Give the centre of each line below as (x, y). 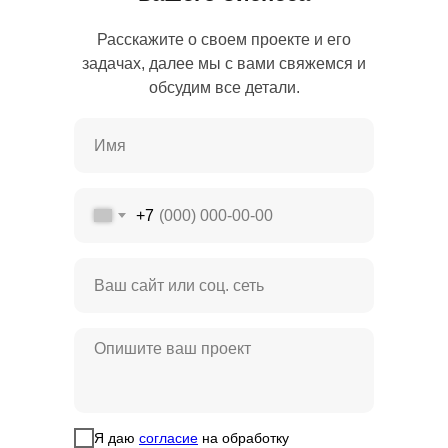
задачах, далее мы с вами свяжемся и (224, 64)
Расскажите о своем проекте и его (224, 40)
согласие (168, 437)
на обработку (243, 437)
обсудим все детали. (224, 88)
